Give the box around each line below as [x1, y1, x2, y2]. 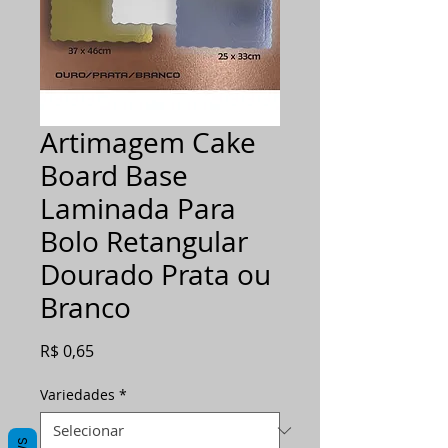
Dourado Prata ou [40, 256, 271, 294]
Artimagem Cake [40, 124, 256, 162]
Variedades [40, 385, 115, 405]
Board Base [40, 157, 188, 195]
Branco [40, 289, 131, 327]
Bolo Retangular [40, 223, 248, 261]
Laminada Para [40, 190, 236, 228]
